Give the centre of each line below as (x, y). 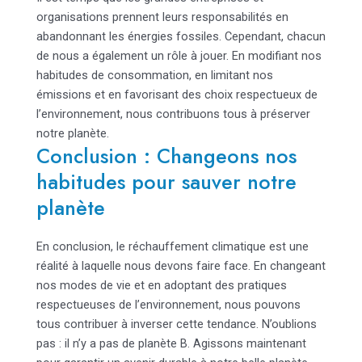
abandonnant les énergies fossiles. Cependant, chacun (181, 37)
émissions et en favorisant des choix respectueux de (177, 95)
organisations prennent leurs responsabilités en (162, 17)
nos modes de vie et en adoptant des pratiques (161, 286)
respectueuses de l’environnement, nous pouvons (168, 305)
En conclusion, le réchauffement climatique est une (172, 247)
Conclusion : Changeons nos (166, 156)
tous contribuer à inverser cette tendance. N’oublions (176, 324)
